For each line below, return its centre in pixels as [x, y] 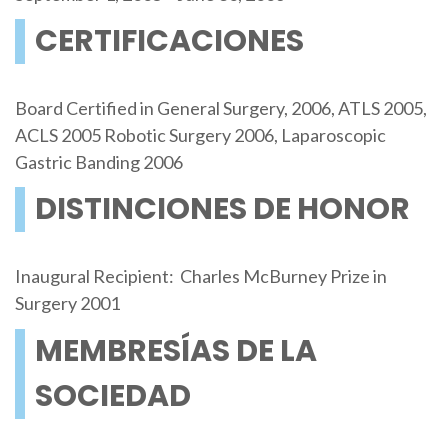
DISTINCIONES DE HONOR [222, 209]
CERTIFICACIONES [169, 40]
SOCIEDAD [112, 395]
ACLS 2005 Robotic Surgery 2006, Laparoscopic [200, 135]
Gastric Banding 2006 [98, 162]
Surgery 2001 [67, 303]
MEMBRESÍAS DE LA [175, 350]
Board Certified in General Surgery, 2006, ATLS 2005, [220, 108]
